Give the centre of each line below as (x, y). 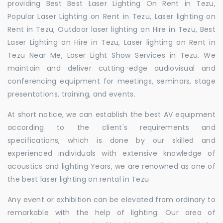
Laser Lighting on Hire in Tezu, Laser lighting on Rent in (111, 42)
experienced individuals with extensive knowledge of (111, 153)
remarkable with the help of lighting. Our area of (111, 213)
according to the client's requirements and (111, 127)
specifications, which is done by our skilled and (111, 140)
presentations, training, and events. (71, 94)
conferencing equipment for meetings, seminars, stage (111, 81)
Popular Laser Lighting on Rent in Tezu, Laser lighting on (111, 16)
